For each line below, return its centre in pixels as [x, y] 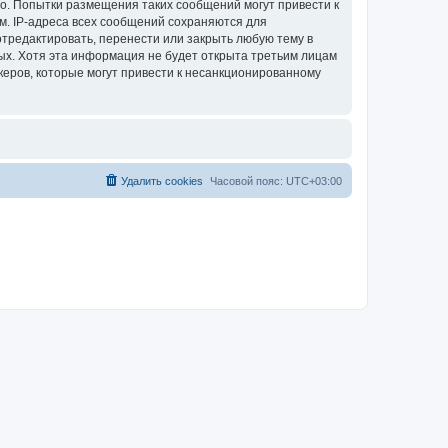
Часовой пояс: [248, 181]
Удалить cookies [162, 181]
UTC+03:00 [314, 181]
